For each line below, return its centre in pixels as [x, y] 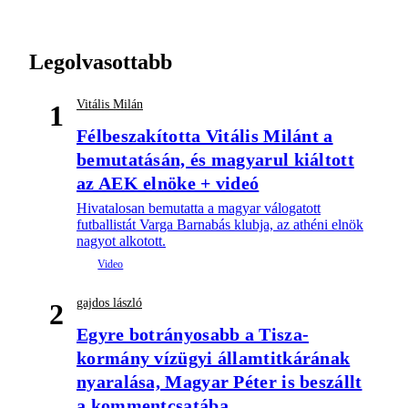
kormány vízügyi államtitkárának [214, 357]
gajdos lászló [109, 302]
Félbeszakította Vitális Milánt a [205, 135]
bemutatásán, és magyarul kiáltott [215, 159]
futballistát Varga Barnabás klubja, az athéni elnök [220, 224]
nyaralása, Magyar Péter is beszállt [219, 381]
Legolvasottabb [101, 61]
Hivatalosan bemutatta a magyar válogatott [199, 208]
